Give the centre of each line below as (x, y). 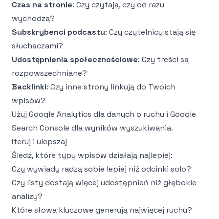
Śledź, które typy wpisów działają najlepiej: (92, 155)
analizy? (27, 196)
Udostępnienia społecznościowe (75, 59)
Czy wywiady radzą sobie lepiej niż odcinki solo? (101, 169)
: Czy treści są (163, 59)
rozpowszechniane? (49, 73)
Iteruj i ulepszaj (39, 142)
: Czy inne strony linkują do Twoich (111, 87)
